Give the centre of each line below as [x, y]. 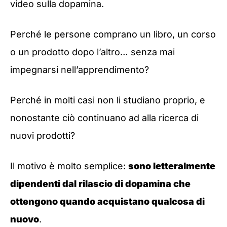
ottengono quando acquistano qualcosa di [107, 202]
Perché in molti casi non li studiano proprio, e [108, 100]
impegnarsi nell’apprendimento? [80, 69]
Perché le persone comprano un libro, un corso [113, 34]
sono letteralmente [172, 166]
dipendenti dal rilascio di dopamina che [100, 184]
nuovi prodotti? [43, 136]
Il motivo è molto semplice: [69, 166]
